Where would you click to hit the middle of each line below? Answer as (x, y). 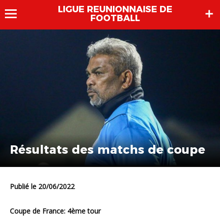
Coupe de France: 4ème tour (57, 211)
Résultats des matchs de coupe (108, 150)
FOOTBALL (115, 18)
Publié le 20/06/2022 (44, 187)
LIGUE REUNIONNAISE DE (115, 9)
